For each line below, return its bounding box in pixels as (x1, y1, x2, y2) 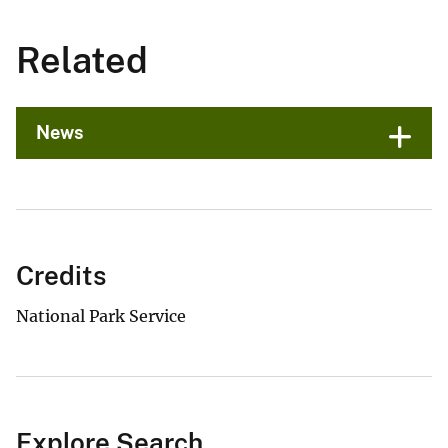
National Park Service (16, 306, 186, 327)
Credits (16, 260, 106, 292)
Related (16, 39, 148, 82)
